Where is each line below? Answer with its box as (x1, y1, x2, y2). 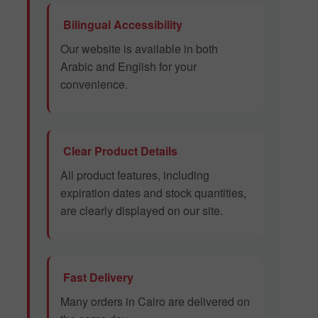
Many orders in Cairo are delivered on (60, 293, 250, 310)
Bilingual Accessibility (60, 16, 182, 33)
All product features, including (60, 167, 209, 184)
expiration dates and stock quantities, (60, 185, 246, 202)
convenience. (60, 76, 128, 93)
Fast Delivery (60, 269, 133, 286)
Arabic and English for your (60, 58, 197, 75)
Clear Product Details (60, 143, 177, 160)
